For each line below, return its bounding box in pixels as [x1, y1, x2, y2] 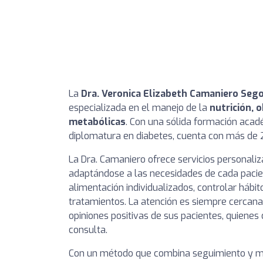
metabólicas [69, 115, 126, 128]
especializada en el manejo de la [69, 101, 210, 114]
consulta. [69, 223, 107, 236]
